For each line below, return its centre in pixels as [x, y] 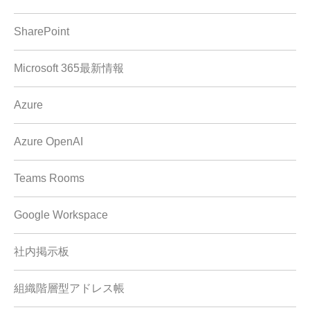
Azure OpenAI [48, 142]
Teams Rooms [49, 179]
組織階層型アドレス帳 [69, 289]
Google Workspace [61, 215]
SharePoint [42, 32]
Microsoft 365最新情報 [69, 69]
